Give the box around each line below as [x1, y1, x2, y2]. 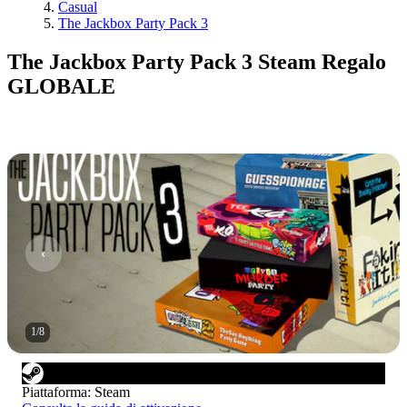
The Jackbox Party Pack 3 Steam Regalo [7, 49, 386, 74]
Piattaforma [22, 383, 87, 400]
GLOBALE [7, 74, 115, 98]
